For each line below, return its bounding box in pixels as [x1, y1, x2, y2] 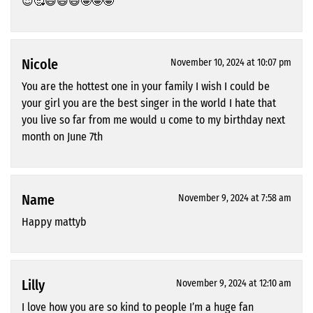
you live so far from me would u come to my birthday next [22, 113, 285, 127]
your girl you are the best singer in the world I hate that [22, 96, 276, 110]
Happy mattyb [22, 215, 87, 229]
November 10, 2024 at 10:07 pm [170, 57, 291, 69]
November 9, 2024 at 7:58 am [178, 192, 291, 205]
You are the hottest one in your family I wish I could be [22, 80, 270, 94]
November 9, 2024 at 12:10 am [176, 277, 291, 290]
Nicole [22, 56, 58, 73]
